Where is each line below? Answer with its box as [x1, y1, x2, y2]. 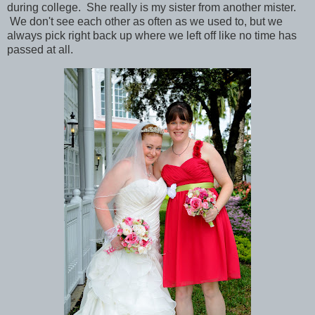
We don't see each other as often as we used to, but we [7, 15, 283, 27]
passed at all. [7, 43, 73, 56]
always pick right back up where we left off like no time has [7, 29, 297, 41]
